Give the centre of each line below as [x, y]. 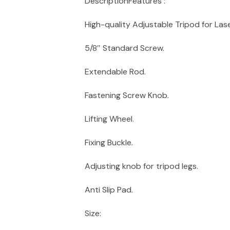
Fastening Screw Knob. [127, 95]
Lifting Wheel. [109, 119]
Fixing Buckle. [109, 142]
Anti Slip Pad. [109, 190]
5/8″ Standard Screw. [124, 48]
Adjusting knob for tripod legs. [141, 166]
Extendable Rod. [115, 72]
